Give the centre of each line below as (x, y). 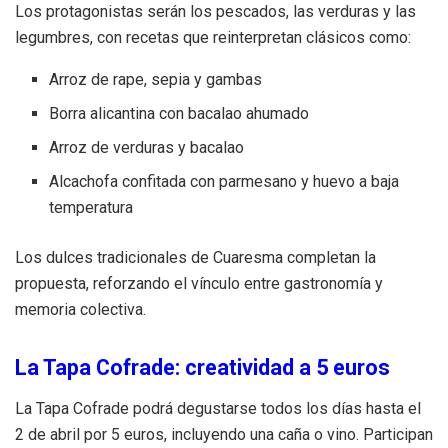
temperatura (91, 208)
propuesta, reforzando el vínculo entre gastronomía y (199, 284)
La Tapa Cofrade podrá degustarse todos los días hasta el (218, 409)
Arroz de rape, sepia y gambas (156, 80)
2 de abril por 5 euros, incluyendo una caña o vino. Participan (224, 435)
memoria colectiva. (80, 310)
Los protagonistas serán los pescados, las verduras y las (215, 12)
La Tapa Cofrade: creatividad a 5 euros (202, 368)
